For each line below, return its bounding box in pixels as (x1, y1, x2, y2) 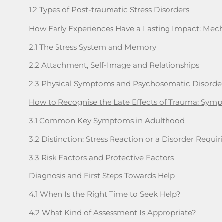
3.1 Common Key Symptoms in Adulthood (29, 115, 185, 125)
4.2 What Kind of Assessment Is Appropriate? (29, 208, 197, 218)
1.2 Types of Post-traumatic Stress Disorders (29, 5, 190, 15)
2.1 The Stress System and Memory (29, 42, 157, 52)
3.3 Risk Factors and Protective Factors (29, 152, 174, 162)
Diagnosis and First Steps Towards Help (29, 171, 175, 181)
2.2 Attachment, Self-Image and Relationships (29, 60, 200, 70)
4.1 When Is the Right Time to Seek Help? (29, 189, 181, 199)
